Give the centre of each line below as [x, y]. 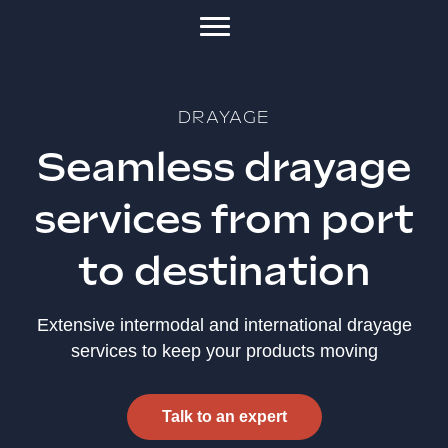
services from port [224, 219]
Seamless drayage [224, 167]
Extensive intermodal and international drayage [224, 325]
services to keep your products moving [224, 351]
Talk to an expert [224, 416]
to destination [224, 271]
